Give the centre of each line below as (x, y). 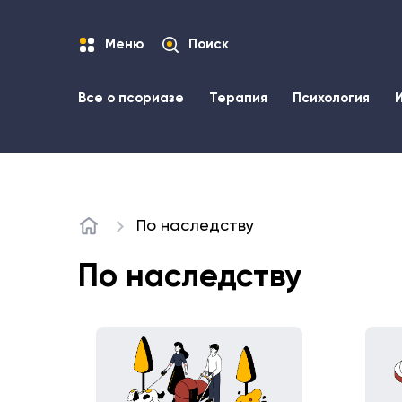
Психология (331, 98)
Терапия (238, 98)
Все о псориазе (131, 98)
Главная (105, 233)
